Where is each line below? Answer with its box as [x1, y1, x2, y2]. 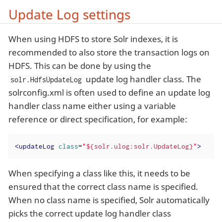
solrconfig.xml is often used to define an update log [8, 87, 210, 99]
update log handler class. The [84, 73, 202, 85]
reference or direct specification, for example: [8, 113, 187, 125]
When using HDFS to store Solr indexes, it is [8, 33, 178, 45]
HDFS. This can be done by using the [8, 60, 151, 72]
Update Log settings [8, 5, 130, 23]
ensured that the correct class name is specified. [8, 180, 198, 192]
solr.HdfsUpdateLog [10, 75, 82, 84]
